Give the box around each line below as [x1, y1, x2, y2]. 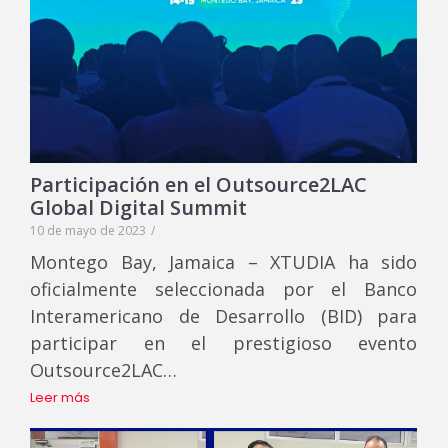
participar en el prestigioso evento [30, 331, 417, 356]
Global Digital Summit [30, 194, 247, 222]
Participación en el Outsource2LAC [30, 171, 367, 199]
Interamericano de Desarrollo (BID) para [30, 304, 417, 329]
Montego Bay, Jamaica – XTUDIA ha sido [30, 250, 417, 275]
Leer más [30, 388, 90, 408]
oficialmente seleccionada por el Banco [30, 277, 417, 302]
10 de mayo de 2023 [30, 222, 146, 240]
